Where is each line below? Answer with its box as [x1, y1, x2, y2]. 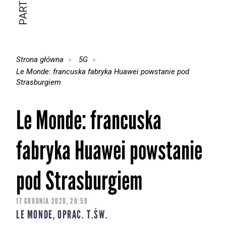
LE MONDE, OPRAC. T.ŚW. [16, 208, 108, 222]
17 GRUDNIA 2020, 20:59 [16, 196, 88, 206]
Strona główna [16, 54, 64, 64]
